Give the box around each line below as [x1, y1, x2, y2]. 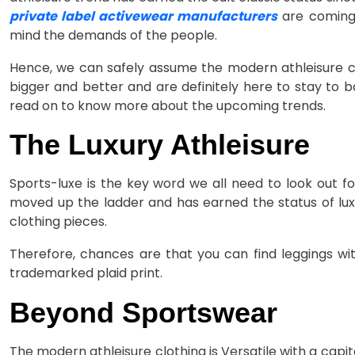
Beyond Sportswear [10, 296, 277, 329]
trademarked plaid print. [10, 264, 162, 283]
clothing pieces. [10, 212, 107, 231]
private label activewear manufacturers [10, 7, 278, 26]
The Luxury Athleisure [10, 128, 310, 162]
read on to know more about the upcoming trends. [10, 97, 326, 116]
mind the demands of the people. [10, 26, 217, 45]
